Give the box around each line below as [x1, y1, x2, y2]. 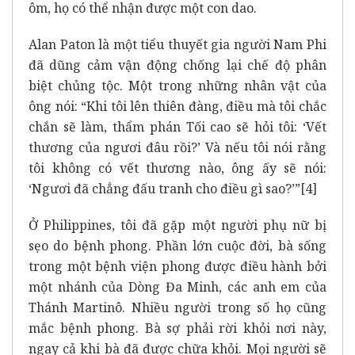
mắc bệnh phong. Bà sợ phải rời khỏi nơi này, [29, 319, 326, 337]
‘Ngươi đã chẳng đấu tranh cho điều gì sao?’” [29, 179, 300, 197]
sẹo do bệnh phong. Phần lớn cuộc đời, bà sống [29, 236, 326, 254]
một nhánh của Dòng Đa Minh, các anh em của [29, 277, 326, 296]
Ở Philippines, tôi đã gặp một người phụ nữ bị [29, 216, 326, 234]
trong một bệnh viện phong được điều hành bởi [29, 257, 326, 275]
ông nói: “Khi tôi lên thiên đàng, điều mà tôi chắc [29, 97, 326, 115]
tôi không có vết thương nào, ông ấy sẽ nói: [29, 158, 326, 177]
